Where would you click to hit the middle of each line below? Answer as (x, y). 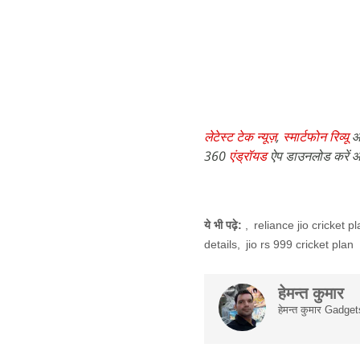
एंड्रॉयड (248, 155)
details (221, 244)
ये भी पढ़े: (225, 225)
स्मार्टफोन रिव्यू (316, 136)
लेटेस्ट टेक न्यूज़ (240, 136)
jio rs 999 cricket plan (300, 244)
